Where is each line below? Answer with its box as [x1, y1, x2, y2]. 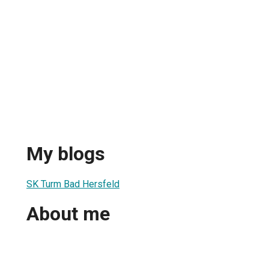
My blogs [26, 142, 105, 166]
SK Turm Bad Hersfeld [26, 178, 119, 190]
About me [26, 202, 110, 226]
